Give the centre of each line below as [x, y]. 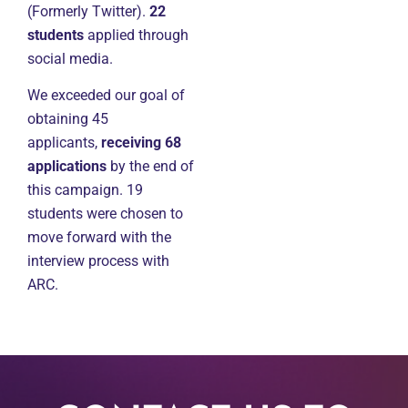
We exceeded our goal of [106, 95]
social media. [70, 58]
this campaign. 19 [85, 189]
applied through [136, 35]
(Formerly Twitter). [88, 11]
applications [67, 166]
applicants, [64, 142]
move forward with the [99, 237]
